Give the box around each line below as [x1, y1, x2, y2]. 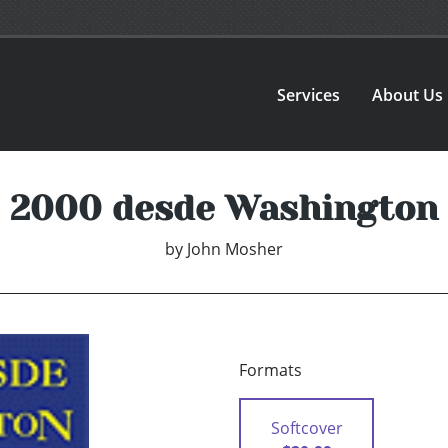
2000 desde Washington [10, 188, 438, 229]
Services [277, 83, 341, 106]
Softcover [270, 417, 343, 440]
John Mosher [187, 238, 283, 261]
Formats [239, 359, 302, 382]
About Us [372, 83, 444, 106]
